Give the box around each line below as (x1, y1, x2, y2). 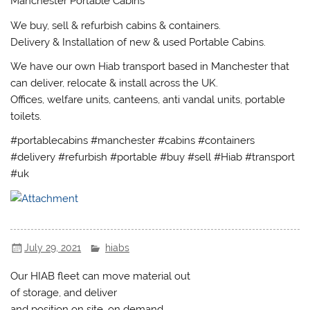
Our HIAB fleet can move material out (10, 269, 191, 282)
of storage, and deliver (10, 286, 118, 299)
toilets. (10, 110, 42, 123)
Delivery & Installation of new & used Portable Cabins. (10, 35, 266, 48)
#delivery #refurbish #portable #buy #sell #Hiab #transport (10, 151, 295, 164)
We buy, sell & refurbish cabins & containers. (10, 19, 221, 32)
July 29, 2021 (24, 241, 82, 253)
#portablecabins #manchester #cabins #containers (10, 134, 255, 147)
